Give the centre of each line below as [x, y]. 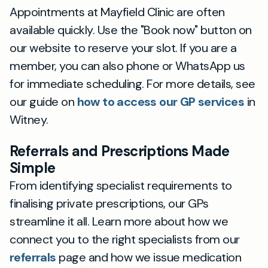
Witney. [29, 120]
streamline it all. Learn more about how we [119, 221]
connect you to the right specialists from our [125, 239]
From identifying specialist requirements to [121, 185]
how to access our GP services [161, 102]
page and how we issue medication [149, 257]
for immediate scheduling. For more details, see [133, 84]
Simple [33, 168]
